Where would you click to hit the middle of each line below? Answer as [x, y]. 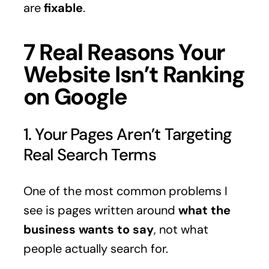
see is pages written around [101, 210]
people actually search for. [95, 249]
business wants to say [88, 230]
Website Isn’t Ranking [134, 74]
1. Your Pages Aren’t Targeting [128, 134]
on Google [75, 96]
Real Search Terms [89, 154]
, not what [181, 230]
